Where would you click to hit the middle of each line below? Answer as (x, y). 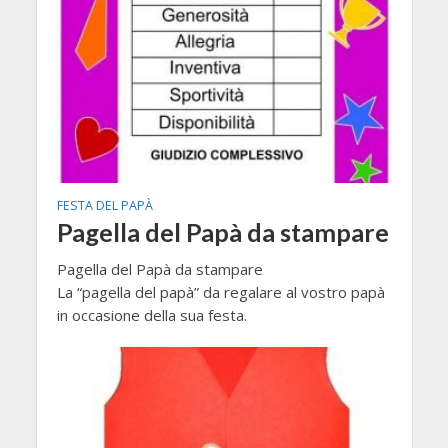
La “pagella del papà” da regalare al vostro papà (220, 291)
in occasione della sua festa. (151, 314)
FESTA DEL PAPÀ (104, 205)
